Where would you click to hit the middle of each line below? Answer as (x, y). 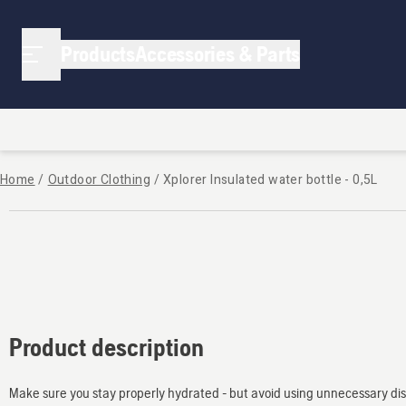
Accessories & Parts (217, 54)
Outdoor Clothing (99, 180)
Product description (106, 347)
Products (98, 54)
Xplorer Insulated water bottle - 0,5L (271, 180)
